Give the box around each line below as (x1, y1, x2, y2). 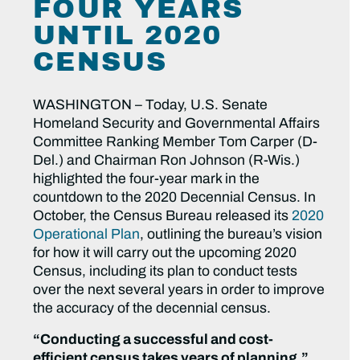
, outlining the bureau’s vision (140, 227, 323, 243)
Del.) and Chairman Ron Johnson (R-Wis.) (33, 153, 301, 169)
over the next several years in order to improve (33, 282, 325, 298)
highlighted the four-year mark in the (33, 171, 260, 187)
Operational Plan (33, 227, 141, 243)
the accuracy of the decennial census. (33, 301, 272, 317)
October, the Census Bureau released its (33, 208, 292, 224)
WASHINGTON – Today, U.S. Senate (33, 97, 268, 113)
